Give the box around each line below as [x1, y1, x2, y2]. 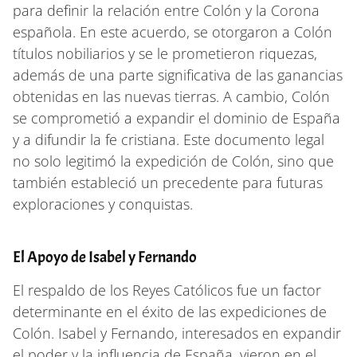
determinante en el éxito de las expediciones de [13, 301, 327, 321]
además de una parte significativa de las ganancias [13, 65, 343, 84]
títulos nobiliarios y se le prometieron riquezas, [13, 43, 317, 63]
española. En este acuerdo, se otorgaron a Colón [13, 22, 332, 41]
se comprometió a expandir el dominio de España [13, 108, 340, 127]
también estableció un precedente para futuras [13, 172, 323, 192]
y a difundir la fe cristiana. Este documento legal [13, 129, 324, 149]
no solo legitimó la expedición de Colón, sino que [13, 151, 334, 171]
